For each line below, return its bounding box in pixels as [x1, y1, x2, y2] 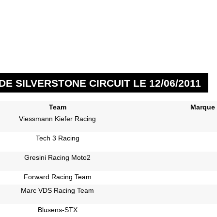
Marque [190, 103, 215, 111]
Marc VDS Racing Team [21, 186, 94, 194]
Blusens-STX [37, 205, 77, 214]
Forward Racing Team [23, 172, 92, 181]
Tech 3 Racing [35, 134, 79, 142]
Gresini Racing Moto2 [24, 153, 91, 161]
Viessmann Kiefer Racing [19, 114, 96, 123]
